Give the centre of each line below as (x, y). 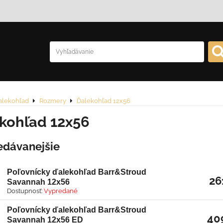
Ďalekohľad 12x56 (104, 101)
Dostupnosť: (25, 191)
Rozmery (53, 101)
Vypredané (61, 191)
